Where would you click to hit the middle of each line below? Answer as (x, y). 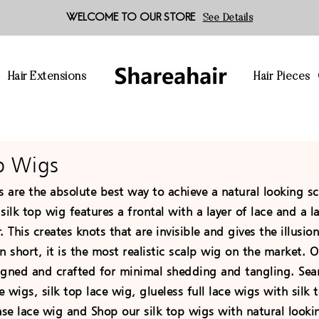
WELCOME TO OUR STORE (131, 18)
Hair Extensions (47, 77)
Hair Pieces (282, 77)
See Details (228, 18)
